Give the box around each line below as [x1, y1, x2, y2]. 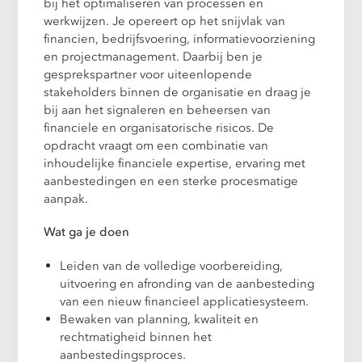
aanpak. [44, 191, 89, 208]
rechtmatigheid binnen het [60, 328, 213, 345]
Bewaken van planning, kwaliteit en [60, 310, 259, 327]
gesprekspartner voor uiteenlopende [44, 66, 253, 83]
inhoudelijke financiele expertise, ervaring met [44, 155, 306, 172]
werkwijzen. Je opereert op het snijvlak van [44, 13, 286, 30]
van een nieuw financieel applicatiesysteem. [60, 293, 309, 309]
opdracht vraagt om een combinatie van [44, 137, 269, 154]
